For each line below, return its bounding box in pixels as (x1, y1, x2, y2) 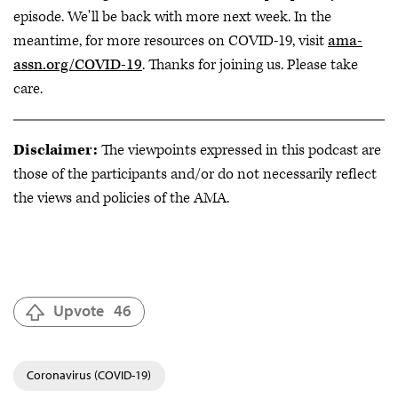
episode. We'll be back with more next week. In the (13, 6, 331, 27)
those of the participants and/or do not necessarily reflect (13, 163, 377, 184)
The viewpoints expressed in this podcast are (98, 139, 381, 160)
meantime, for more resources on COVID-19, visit (13, 30, 328, 51)
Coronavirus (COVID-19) (27, 367, 151, 383)
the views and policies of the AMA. (13, 187, 229, 208)
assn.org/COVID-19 (13, 54, 142, 75)
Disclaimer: (13, 139, 98, 160)
